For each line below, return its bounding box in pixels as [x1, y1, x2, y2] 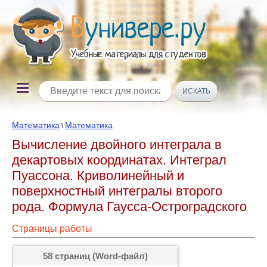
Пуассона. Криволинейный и [12, 168, 184, 183]
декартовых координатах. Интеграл [12, 153, 226, 167]
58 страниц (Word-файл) [43, 251, 148, 261]
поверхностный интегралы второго [12, 184, 222, 198]
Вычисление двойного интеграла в [12, 137, 222, 152]
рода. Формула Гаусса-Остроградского [12, 199, 247, 214]
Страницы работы [12, 223, 92, 234]
